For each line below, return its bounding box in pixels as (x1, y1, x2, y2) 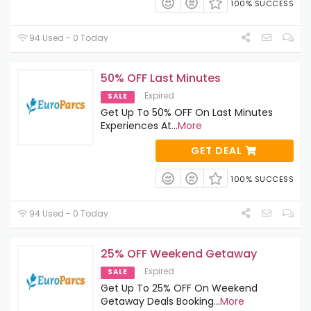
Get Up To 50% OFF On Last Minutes (101, 105, 273, 119)
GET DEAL (190, 143, 245, 158)
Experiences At (101, 118, 171, 133)
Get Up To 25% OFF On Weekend (101, 281, 258, 296)
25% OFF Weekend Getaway (101, 246, 257, 262)
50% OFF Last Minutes (101, 69, 221, 86)
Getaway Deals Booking (101, 294, 214, 309)
